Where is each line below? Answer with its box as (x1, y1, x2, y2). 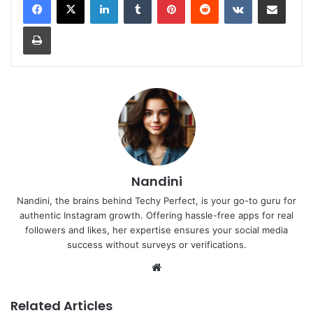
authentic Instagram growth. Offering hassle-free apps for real (20, 209, 293, 221)
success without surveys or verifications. (66, 238, 247, 250)
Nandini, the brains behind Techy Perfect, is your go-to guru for (17, 194, 296, 206)
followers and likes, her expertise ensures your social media (25, 224, 288, 235)
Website (164, 259, 204, 273)
